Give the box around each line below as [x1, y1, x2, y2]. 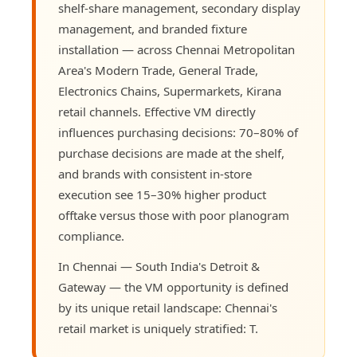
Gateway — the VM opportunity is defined [57, 278, 288, 295]
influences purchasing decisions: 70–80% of [57, 124, 298, 140]
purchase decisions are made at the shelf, [57, 144, 284, 161]
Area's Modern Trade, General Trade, [57, 61, 258, 78]
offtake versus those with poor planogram [57, 206, 289, 223]
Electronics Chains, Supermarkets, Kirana [57, 82, 281, 99]
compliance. [57, 227, 124, 244]
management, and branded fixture [57, 20, 247, 37]
